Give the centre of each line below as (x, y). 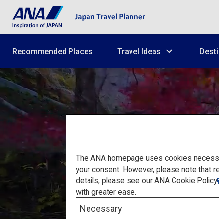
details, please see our (115, 180)
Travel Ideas (139, 51)
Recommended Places (53, 51)
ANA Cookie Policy (186, 180)
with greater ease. (106, 192)
